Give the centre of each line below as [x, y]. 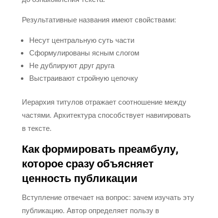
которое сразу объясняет [88, 164]
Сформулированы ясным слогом [84, 52]
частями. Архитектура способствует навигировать [106, 115]
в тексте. [36, 128]
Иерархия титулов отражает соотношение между [104, 101]
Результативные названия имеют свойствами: [99, 19]
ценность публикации [80, 178]
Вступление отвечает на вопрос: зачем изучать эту [108, 197]
